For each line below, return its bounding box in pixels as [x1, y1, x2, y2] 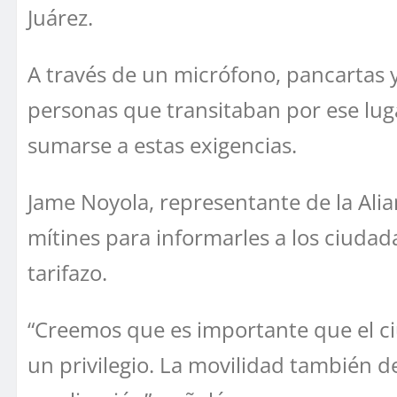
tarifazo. [27, 258, 107, 288]
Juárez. [27, 3, 93, 33]
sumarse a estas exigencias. [27, 130, 297, 160]
